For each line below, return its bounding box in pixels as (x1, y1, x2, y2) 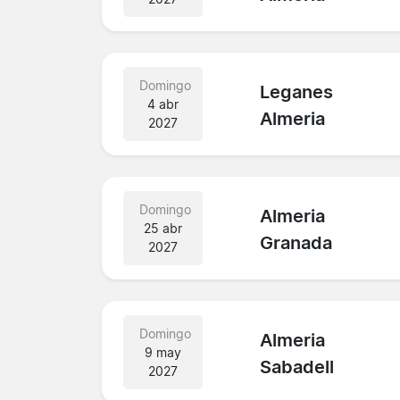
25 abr (144, 220, 183, 236)
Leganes (260, 81, 334, 104)
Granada (260, 232, 333, 254)
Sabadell (260, 356, 335, 379)
